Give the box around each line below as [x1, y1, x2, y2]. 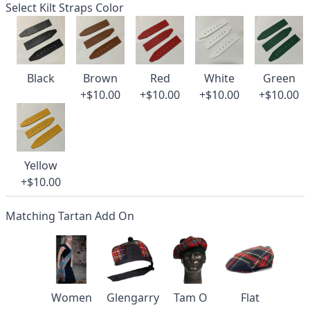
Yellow [24, 158, 57, 173]
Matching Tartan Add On [6, 208, 134, 224]
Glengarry [107, 290, 159, 305]
